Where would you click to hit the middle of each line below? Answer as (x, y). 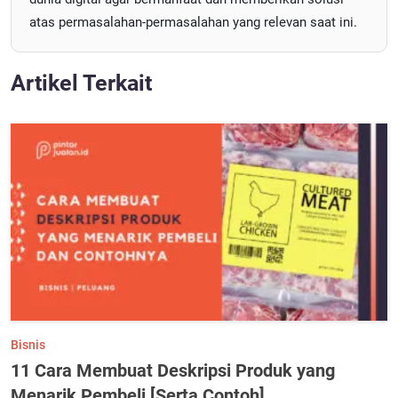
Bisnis (28, 345)
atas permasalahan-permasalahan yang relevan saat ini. (193, 22)
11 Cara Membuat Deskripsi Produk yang (173, 371)
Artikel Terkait (81, 83)
